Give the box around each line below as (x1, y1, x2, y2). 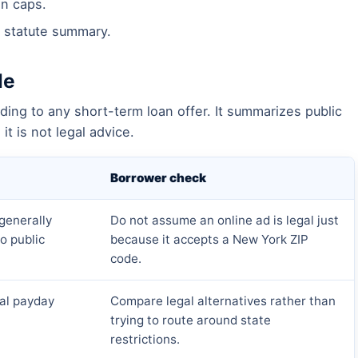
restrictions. (110, 332, 180, 348)
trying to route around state (110, 312, 271, 328)
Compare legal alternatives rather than (110, 293, 336, 309)
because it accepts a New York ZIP (110, 232, 308, 248)
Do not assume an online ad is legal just (110, 213, 339, 229)
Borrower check (110, 170, 206, 186)
